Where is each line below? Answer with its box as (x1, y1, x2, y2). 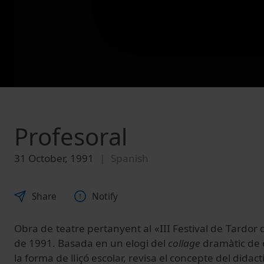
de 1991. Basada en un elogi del (14, 236, 168, 250)
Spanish (111, 151, 148, 166)
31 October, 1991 (14, 151, 94, 166)
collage (168, 236, 200, 250)
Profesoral (14, 120, 127, 153)
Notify (92, 190, 118, 203)
